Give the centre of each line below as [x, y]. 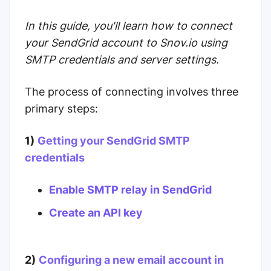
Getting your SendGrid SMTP [114, 141]
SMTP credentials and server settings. [122, 60]
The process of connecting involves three [132, 92]
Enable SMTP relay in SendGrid [132, 190]
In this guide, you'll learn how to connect [129, 26]
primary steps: [61, 109]
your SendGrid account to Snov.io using [126, 43]
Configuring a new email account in [131, 260]
